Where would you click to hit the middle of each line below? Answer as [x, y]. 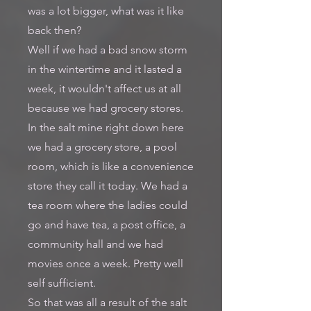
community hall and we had [95, 244]
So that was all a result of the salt [107, 302]
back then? [54, 30]
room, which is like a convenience [111, 166]
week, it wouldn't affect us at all [104, 89]
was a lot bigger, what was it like [106, 11]
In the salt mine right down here [106, 127]
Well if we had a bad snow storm [108, 50]
